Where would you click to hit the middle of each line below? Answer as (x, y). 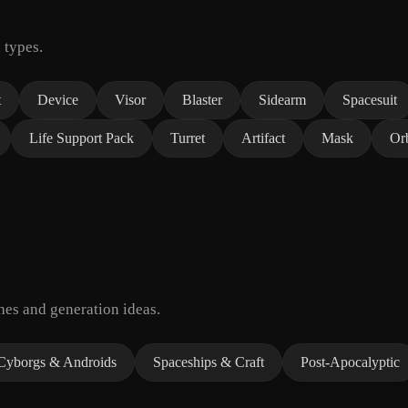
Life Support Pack (82, 138)
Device (58, 99)
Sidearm (282, 99)
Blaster (202, 99)
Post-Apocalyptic (350, 362)
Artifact (263, 138)
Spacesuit (370, 99)
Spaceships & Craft (209, 362)
